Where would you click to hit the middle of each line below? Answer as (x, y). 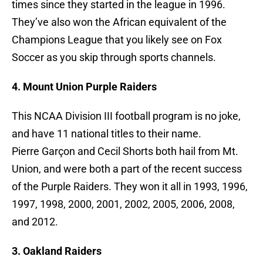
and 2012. (35, 222)
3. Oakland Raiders (57, 251)
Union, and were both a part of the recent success (127, 169)
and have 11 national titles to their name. (107, 134)
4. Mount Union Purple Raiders (84, 87)
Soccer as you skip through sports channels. (114, 58)
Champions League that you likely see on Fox (117, 40)
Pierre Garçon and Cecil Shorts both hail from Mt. (125, 151)
